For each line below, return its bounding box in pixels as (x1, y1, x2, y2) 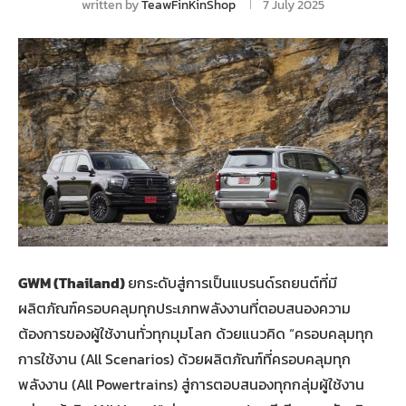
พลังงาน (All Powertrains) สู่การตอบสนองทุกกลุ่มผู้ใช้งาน (18, 372, 364, 395)
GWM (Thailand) (18, 271, 128, 294)
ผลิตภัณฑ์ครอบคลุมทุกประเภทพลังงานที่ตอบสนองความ (18, 296, 351, 319)
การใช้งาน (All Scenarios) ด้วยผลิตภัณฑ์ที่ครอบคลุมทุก (18, 347, 351, 370)
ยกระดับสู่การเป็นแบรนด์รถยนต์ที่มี (128, 271, 337, 294)
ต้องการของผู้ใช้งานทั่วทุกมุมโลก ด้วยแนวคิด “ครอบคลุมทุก (18, 322, 373, 344)
